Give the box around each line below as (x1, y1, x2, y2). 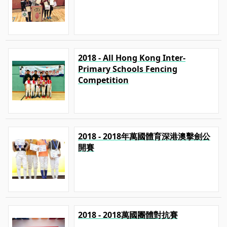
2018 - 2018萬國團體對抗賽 (78, 209, 178, 220)
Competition (78, 74, 129, 86)
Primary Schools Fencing (78, 63, 177, 74)
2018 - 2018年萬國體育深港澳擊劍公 (78, 130, 210, 142)
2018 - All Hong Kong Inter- (78, 52, 185, 63)
